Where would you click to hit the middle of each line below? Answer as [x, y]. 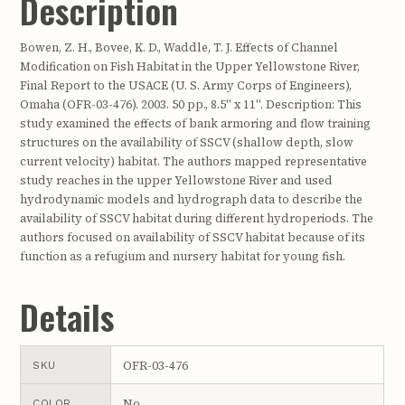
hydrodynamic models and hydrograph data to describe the [192, 200]
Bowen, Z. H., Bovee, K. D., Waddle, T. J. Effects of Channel [179, 48]
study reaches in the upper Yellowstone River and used [177, 181]
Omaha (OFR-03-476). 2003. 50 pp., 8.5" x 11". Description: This [191, 105]
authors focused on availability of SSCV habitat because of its [193, 238]
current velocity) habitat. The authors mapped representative [194, 162]
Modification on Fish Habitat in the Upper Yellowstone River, [190, 67]
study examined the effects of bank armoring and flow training [196, 124]
